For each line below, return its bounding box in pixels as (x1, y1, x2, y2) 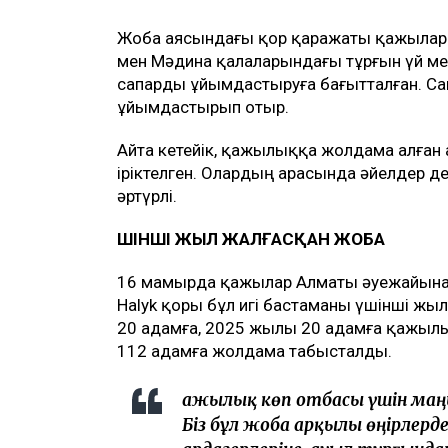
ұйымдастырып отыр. (117, 97, 289, 118)
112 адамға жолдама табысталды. (117, 341, 392, 362)
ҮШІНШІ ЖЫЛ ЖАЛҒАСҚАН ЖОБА (117, 229, 385, 250)
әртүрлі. (117, 186, 177, 207)
